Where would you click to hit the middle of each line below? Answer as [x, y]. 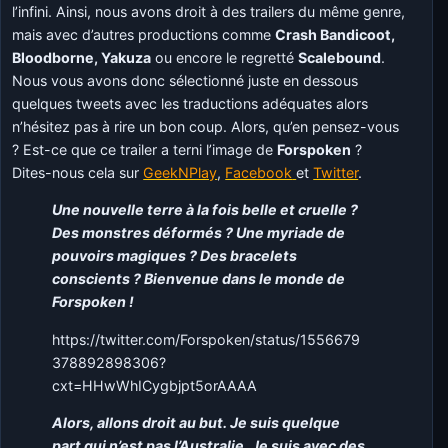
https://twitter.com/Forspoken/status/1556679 [206, 339]
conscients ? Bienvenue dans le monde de [199, 279]
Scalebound [340, 58]
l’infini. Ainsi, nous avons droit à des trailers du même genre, [209, 12]
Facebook [259, 173]
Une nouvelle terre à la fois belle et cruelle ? [205, 210]
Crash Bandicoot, [335, 35]
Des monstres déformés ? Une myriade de [199, 233]
